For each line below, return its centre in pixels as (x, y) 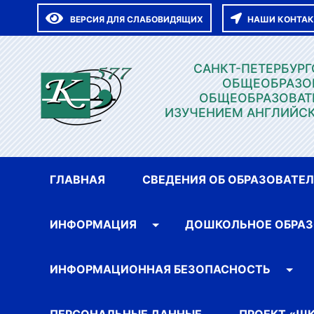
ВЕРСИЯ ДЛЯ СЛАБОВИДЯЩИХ (137, 19)
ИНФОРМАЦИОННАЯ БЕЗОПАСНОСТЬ (160, 269)
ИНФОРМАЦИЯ (93, 224)
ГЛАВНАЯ (77, 179)
